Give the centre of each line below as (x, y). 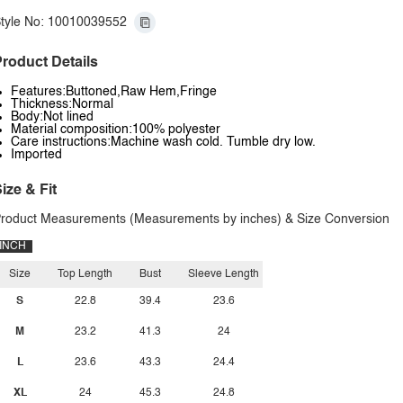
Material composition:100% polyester (116, 130)
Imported (36, 155)
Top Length (85, 274)
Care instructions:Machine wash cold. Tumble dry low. (163, 142)
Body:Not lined (52, 117)
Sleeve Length (224, 274)
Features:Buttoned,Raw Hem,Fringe (114, 92)
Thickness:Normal (62, 104)
